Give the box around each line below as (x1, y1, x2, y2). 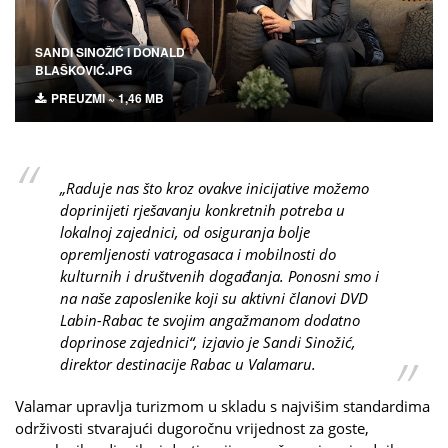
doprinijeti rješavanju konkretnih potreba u (60, 199, 345, 220)
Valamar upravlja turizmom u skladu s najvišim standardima (15, 395, 430, 416)
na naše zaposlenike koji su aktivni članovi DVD (60, 287, 368, 308)
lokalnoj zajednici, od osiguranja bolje (60, 221, 310, 242)
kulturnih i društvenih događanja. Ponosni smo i (60, 265, 379, 286)
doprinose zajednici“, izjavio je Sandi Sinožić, (60, 331, 356, 352)
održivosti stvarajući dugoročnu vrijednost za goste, (15, 417, 369, 438)
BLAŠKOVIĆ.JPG (35, 60, 132, 79)
